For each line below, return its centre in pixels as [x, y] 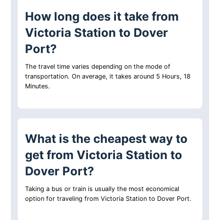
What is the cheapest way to [107, 139]
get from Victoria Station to [104, 155]
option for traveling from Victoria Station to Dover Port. [109, 199]
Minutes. [38, 86]
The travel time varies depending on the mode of [98, 67]
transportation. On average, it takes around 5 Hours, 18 [108, 77]
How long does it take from [102, 17]
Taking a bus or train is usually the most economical [102, 189]
